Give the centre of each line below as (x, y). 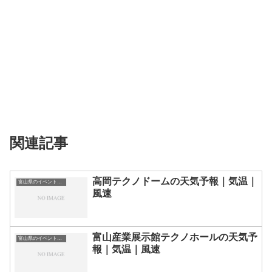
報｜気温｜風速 (126, 250)
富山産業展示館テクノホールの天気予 (175, 237)
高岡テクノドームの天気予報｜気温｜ (175, 181)
